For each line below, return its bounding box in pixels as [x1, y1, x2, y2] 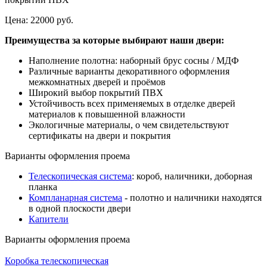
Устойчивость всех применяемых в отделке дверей [29, 98, 235, 108]
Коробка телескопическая [5, 255, 108, 266]
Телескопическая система [29, 170, 132, 181]
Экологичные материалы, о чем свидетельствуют [29, 119, 229, 130]
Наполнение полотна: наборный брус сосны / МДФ [29, 55, 239, 66]
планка [29, 181, 57, 192]
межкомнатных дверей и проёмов [29, 76, 166, 87]
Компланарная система [29, 192, 122, 203]
